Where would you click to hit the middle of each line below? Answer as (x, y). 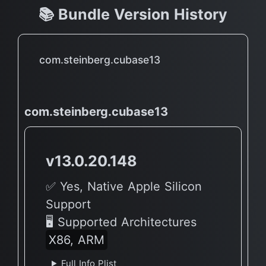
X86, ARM (77, 240)
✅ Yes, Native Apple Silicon (124, 186)
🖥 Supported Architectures (121, 222)
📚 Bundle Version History (133, 14)
